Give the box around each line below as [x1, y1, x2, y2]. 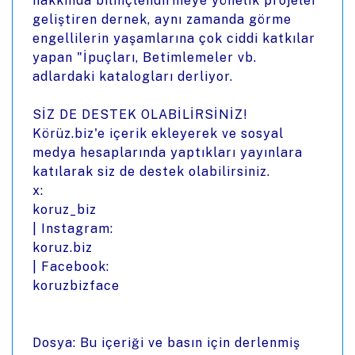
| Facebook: [32, 259, 109, 274]
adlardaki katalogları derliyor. [32, 69, 233, 84]
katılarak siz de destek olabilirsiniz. [32, 164, 270, 179]
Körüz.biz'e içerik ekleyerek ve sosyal [32, 126, 284, 141]
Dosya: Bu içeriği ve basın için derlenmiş [32, 335, 300, 350]
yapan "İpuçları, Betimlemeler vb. [32, 50, 257, 65]
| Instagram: [32, 221, 113, 236]
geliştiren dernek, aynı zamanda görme [32, 12, 292, 27]
